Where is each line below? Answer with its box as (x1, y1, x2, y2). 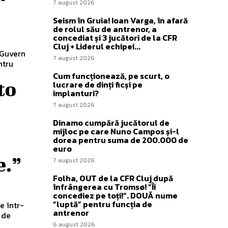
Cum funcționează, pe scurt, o (53, 69, 169, 82)
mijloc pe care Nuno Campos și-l (53, 125, 179, 137)
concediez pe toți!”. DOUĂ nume (53, 189, 178, 202)
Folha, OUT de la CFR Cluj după (53, 172, 173, 184)
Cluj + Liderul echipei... (53, 40, 140, 52)
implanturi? (53, 87, 99, 99)
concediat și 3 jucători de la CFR (53, 31, 177, 44)
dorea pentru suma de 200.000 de (53, 133, 188, 146)
